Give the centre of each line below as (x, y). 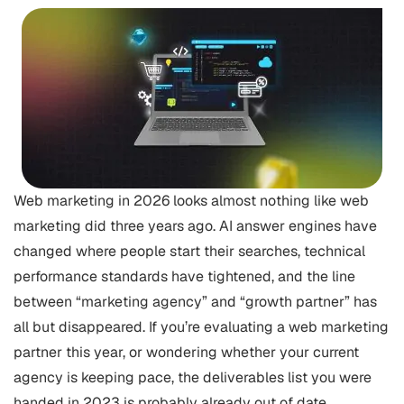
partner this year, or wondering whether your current (186, 352)
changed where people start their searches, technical (189, 251)
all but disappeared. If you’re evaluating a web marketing (201, 327)
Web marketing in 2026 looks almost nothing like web (191, 201)
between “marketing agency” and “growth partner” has (195, 302)
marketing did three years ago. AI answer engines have (195, 226)
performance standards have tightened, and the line (184, 276)
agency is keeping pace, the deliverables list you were (193, 377)
